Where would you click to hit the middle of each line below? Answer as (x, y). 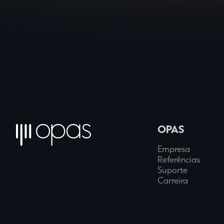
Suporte (172, 170)
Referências (178, 159)
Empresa (173, 149)
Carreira (172, 180)
